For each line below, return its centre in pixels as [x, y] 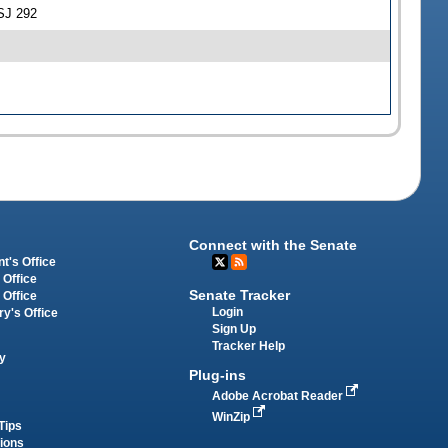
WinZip [233, 416]
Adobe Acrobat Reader [279, 395]
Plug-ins [218, 374]
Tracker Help [249, 346]
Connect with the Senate [273, 245]
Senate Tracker [240, 295]
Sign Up [234, 329]
